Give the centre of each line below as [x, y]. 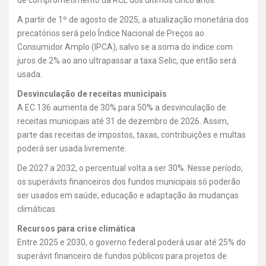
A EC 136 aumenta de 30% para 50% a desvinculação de [122, 107]
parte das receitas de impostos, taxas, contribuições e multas [132, 134]
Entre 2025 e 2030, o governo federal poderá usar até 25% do [132, 242]
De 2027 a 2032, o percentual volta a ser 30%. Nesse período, [130, 168]
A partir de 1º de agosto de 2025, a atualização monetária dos [133, 19]
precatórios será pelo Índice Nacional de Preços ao [111, 33]
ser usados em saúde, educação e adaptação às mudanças [128, 195]
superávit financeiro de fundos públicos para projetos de [122, 256]
